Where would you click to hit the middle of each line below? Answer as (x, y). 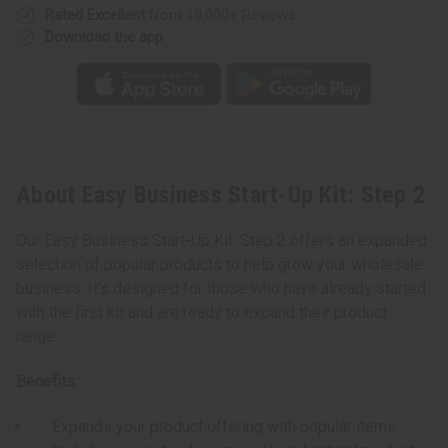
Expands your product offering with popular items (214, 427)
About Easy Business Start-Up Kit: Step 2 (220, 195)
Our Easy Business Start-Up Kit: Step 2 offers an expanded (221, 241)
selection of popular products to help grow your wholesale (219, 265)
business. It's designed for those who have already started (221, 289)
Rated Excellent (95, 14)
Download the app (104, 36)
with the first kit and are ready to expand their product (201, 313)
